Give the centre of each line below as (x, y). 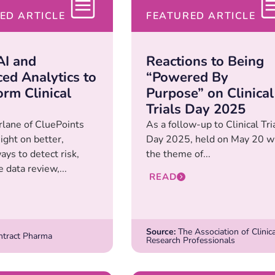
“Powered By (187, 78)
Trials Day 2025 (196, 110)
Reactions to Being (205, 62)
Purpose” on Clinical (210, 94)
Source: (161, 231)
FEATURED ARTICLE (201, 16)
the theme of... (178, 154)
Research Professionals (191, 240)
